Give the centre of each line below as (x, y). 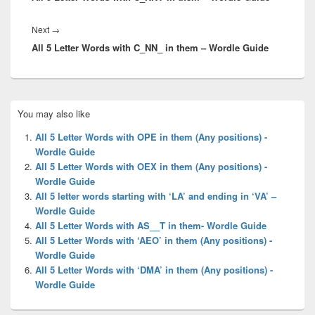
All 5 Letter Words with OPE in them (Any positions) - (151, 136)
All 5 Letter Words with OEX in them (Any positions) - (151, 166)
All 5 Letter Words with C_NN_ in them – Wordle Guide (150, 47)
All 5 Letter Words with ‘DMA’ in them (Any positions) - (154, 269)
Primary (26, 105)
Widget (24, 131)
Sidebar (25, 118)
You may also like (54, 113)
